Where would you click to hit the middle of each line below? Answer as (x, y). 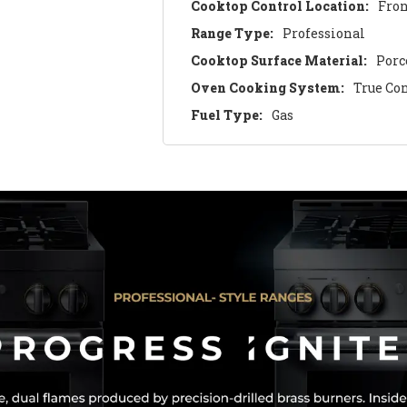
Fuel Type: (227, 114)
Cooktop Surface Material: (279, 60)
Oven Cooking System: (268, 87)
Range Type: (233, 33)
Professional (324, 33)
